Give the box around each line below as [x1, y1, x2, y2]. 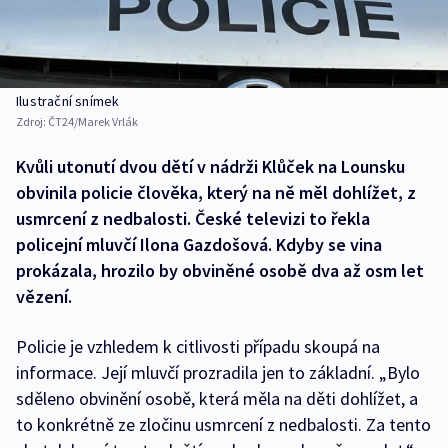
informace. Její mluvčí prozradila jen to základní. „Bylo [16, 361, 420, 385]
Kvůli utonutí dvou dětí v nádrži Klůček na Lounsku [16, 155, 405, 179]
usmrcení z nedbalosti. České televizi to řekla [16, 207, 370, 231]
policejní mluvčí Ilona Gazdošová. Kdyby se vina [16, 233, 382, 257]
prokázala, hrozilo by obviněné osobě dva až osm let [16, 259, 424, 283]
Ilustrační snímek [16, 92, 120, 111]
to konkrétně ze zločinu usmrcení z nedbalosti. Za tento [16, 413, 431, 437]
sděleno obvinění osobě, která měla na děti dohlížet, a [16, 387, 418, 411]
